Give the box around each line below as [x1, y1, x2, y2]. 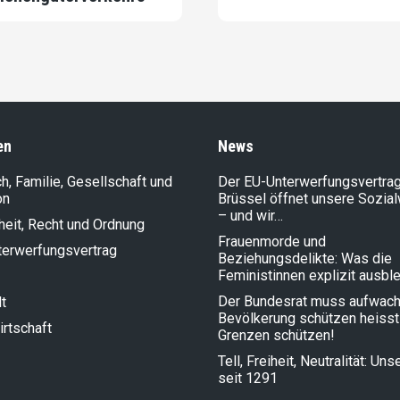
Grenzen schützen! [218, 327, 335, 345]
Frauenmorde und [218, 233, 326, 251]
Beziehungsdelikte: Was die [218, 250, 392, 268]
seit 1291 [218, 370, 278, 387]
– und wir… [218, 207, 283, 225]
